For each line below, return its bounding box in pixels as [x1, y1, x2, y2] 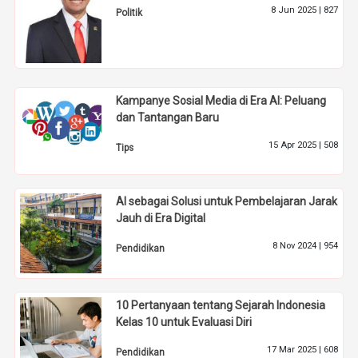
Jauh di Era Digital [116, 212, 206, 225]
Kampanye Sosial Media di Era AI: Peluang [116, 94, 327, 108]
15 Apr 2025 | [268, 140, 324, 151]
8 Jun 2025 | [270, 5, 324, 16]
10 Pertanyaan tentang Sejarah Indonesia [116, 299, 326, 312]
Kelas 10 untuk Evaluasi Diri [116, 316, 253, 329]
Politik [116, 7, 143, 19]
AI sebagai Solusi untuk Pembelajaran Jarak [116, 195, 338, 209]
